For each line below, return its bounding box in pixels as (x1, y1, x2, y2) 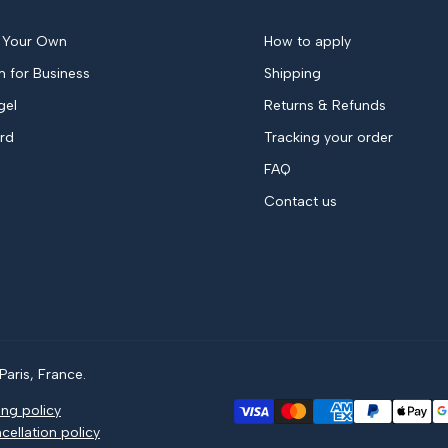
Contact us (264, 193, 337, 211)
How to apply (264, 33, 351, 51)
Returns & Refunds (264, 97, 386, 115)
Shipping (264, 65, 321, 83)
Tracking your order (264, 129, 393, 147)
